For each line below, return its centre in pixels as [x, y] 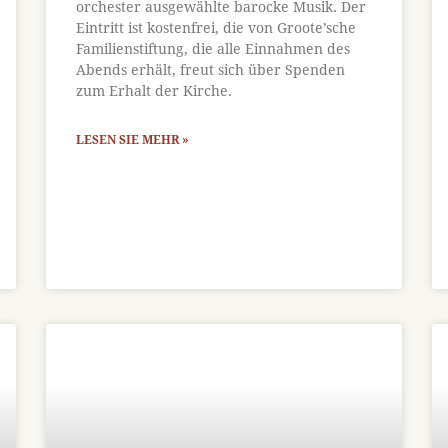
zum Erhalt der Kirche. [153, 90]
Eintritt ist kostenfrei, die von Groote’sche [215, 27]
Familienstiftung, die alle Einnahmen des [212, 48]
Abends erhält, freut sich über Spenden [210, 69]
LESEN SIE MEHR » [132, 139]
